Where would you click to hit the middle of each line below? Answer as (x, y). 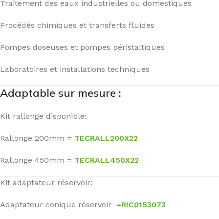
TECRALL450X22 (107, 160)
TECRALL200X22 (105, 138)
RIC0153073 (143, 205)
